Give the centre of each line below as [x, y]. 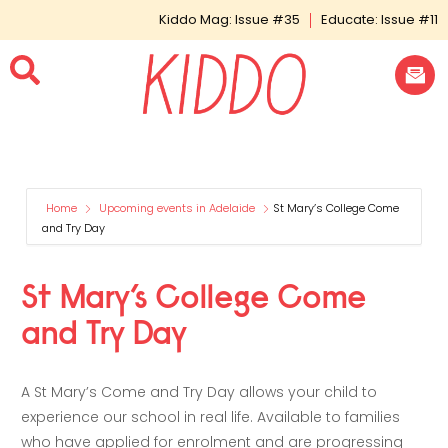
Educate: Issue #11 [379, 19]
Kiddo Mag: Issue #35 [229, 19]
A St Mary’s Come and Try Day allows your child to [199, 392]
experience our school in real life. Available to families [211, 417]
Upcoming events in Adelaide [177, 208]
